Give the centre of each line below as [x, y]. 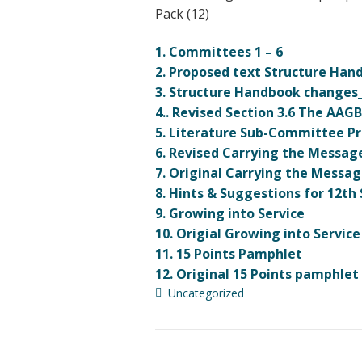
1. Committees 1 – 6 [219, 51]
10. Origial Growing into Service [258, 233]
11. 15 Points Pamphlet [229, 253]
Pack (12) [182, 13]
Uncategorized [206, 293]
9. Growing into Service [230, 213]
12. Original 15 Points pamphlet [257, 274]
